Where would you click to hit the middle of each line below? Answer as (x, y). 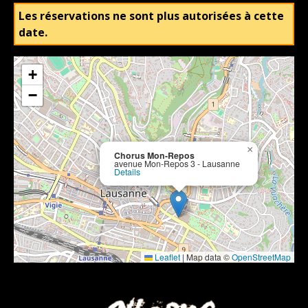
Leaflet (166, 256)
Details (127, 172)
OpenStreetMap (261, 256)
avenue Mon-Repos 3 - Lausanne (177, 163)
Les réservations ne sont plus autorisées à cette (151, 15)
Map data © (208, 256)
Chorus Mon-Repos (154, 155)
